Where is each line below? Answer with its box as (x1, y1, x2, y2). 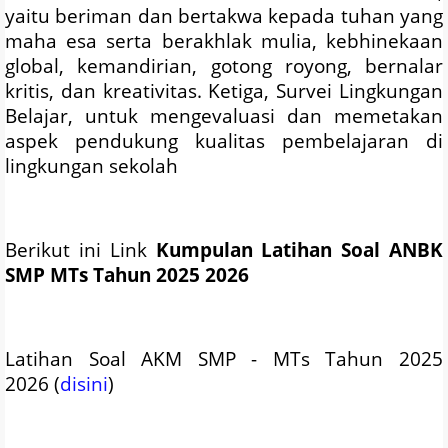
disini (60, 371, 108, 397)
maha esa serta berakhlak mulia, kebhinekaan (5, 28, 443, 54)
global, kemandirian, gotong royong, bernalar (5, 53, 443, 79)
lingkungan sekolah (5, 153, 178, 179)
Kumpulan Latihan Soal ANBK (155, 237, 443, 263)
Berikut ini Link (5, 237, 156, 263)
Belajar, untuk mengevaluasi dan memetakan (5, 103, 443, 129)
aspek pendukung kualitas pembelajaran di (5, 128, 443, 154)
